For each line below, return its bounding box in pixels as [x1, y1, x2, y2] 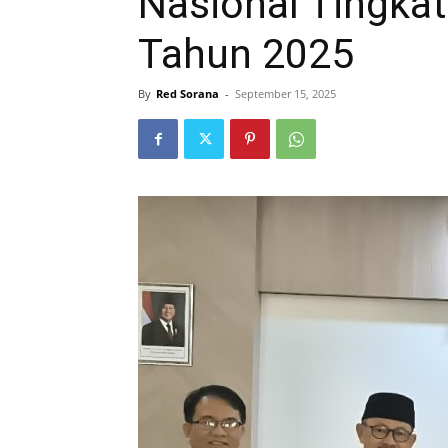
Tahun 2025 [138, 30, 354, 78]
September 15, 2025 [235, 86, 336, 101]
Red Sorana [156, 86, 219, 101]
